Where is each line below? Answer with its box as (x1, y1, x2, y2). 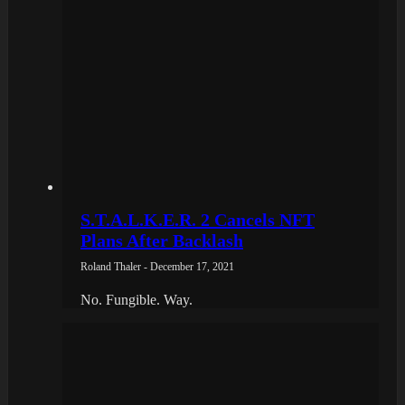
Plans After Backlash (80, 230, 243, 250)
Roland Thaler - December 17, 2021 (80, 259, 234, 273)
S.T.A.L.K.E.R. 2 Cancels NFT (80, 209, 315, 230)
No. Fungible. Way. (80, 291, 193, 307)
